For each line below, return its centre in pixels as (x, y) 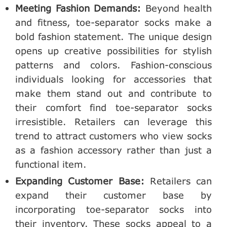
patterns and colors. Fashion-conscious (113, 65)
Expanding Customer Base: (83, 181)
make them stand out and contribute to (113, 93)
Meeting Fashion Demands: (80, 8)
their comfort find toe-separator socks (113, 108)
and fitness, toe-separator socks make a (113, 23)
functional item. (51, 164)
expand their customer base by (113, 195)
